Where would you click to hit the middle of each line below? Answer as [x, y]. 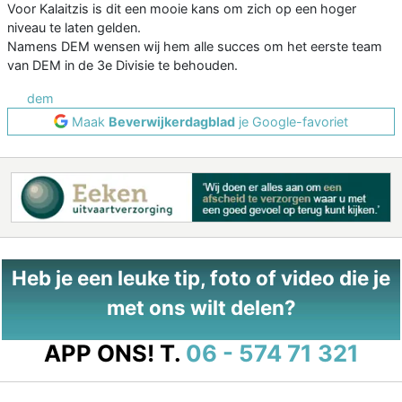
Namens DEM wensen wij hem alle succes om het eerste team [195, 46]
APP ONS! [99, 353]
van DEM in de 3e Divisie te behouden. [122, 65]
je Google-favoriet [292, 121]
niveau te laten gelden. [74, 27]
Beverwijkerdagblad [172, 121]
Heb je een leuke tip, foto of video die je [201, 277]
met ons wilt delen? [201, 307]
